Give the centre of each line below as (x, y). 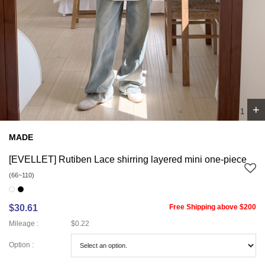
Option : (21, 245)
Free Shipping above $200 (213, 207)
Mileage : (24, 223)
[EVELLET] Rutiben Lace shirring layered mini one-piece (128, 159)
